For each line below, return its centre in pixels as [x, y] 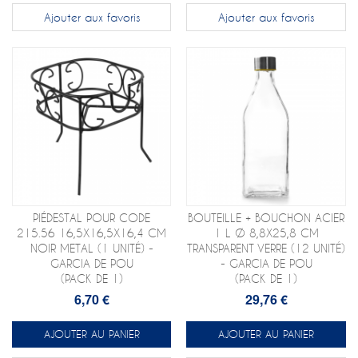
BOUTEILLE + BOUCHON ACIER [267, 218]
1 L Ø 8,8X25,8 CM [266, 233]
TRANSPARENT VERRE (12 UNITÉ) [267, 249]
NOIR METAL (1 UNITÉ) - [91, 249]
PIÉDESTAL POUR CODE [92, 218]
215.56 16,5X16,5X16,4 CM [92, 233]
